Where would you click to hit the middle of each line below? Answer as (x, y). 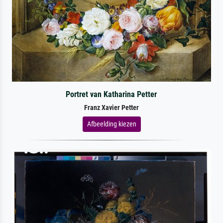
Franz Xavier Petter (111, 108)
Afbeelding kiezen (111, 124)
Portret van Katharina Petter (111, 94)
